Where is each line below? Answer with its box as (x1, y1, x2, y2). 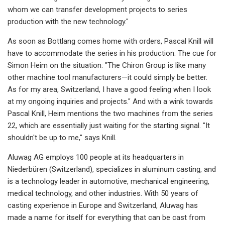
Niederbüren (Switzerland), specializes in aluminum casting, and (8, 164, 216, 174)
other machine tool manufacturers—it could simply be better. (8, 72, 207, 82)
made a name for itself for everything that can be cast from (8, 212, 205, 222)
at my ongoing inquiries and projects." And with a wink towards (8, 96, 213, 106)
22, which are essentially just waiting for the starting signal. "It (8, 121, 210, 130)
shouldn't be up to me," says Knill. (8, 133, 117, 142)
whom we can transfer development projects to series (8, 5, 187, 14)
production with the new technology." (8, 17, 129, 26)
